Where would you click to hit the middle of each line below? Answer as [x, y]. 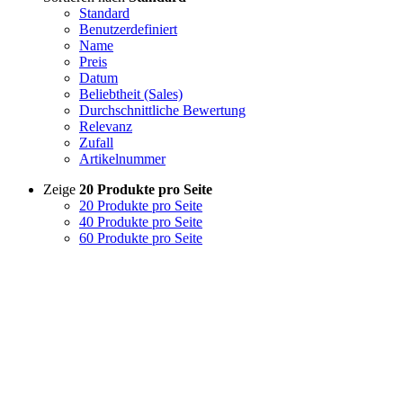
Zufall [96, 142]
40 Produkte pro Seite [141, 221]
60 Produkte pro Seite [141, 237]
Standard [104, 13]
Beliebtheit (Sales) [131, 94]
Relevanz [106, 126]
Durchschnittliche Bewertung [162, 110]
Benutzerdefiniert [128, 29]
